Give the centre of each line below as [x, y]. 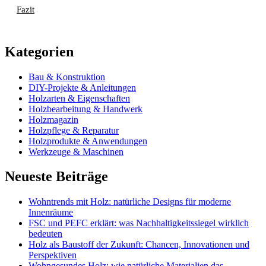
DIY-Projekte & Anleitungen [82, 87]
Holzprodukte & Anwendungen [88, 141]
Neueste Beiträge [56, 177]
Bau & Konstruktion [67, 77]
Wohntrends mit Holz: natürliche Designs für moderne [130, 202]
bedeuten [45, 234]
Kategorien [39, 51]
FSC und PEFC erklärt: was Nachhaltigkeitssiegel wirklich [139, 223]
